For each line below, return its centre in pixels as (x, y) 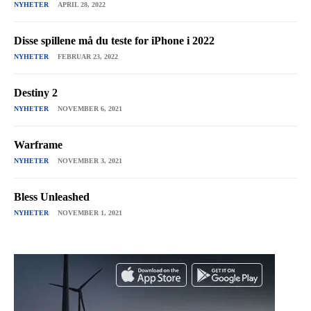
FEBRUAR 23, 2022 (88, 57)
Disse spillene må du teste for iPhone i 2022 (114, 41)
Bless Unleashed (52, 197)
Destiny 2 (36, 93)
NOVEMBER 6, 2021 (90, 109)
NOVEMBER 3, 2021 (90, 161)
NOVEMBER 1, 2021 (90, 213)
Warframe (38, 145)
